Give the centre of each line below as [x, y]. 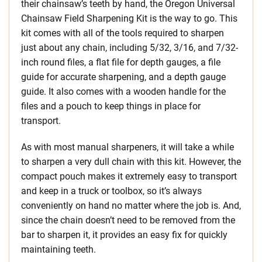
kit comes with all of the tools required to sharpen [123, 33]
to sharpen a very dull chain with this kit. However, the [131, 162]
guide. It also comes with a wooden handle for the [123, 92]
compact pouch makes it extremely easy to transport [129, 177]
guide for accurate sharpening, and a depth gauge [123, 77]
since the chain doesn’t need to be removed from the [128, 220]
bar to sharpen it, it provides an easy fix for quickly [124, 235]
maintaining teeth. [58, 250]
